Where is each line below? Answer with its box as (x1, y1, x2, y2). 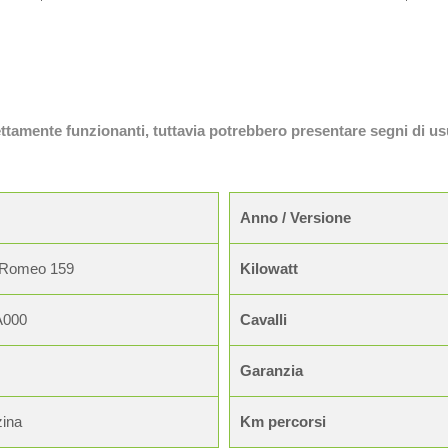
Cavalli (240, 311, 287, 328)
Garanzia (240, 362, 303, 379)
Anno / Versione (240, 209, 351, 226)
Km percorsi (240, 413, 326, 430)
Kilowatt (240, 260, 298, 277)
